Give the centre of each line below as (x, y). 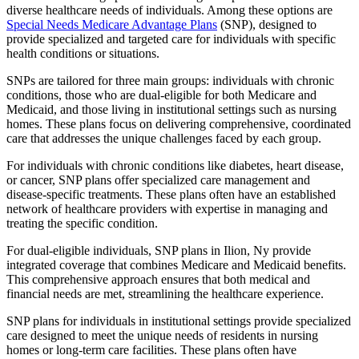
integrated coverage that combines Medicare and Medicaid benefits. (176, 265)
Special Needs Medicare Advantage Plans (112, 25)
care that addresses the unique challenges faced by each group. (164, 139)
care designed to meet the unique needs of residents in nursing (162, 336)
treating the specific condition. (82, 224)
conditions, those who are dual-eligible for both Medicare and (161, 95)
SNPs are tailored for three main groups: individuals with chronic (170, 81)
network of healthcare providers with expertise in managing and (167, 209)
